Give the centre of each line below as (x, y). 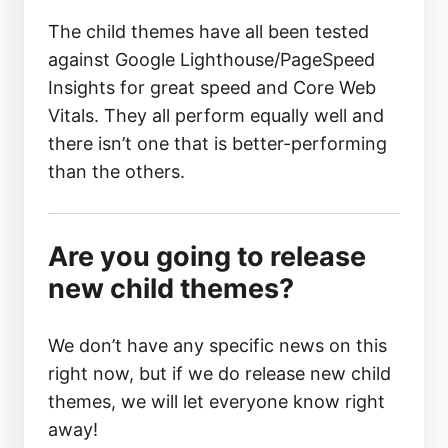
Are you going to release (207, 256)
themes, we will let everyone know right (216, 401)
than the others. (116, 171)
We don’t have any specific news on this (217, 345)
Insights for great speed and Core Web (212, 87)
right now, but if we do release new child (219, 373)
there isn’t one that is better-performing (217, 143)
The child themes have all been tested (208, 31)
